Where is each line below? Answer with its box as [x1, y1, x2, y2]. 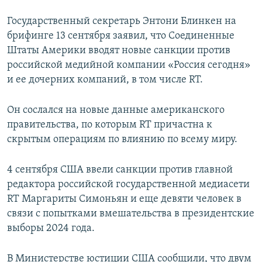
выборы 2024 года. [7, 223, 95, 235]
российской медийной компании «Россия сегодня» [7, 60, 250, 71]
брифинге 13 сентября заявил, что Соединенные [7, 30, 235, 42]
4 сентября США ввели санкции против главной [7, 164, 233, 176]
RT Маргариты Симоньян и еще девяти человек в [7, 194, 242, 205]
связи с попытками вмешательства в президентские [7, 208, 254, 220]
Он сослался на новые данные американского [7, 105, 225, 116]
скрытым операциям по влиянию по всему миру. [7, 134, 237, 146]
